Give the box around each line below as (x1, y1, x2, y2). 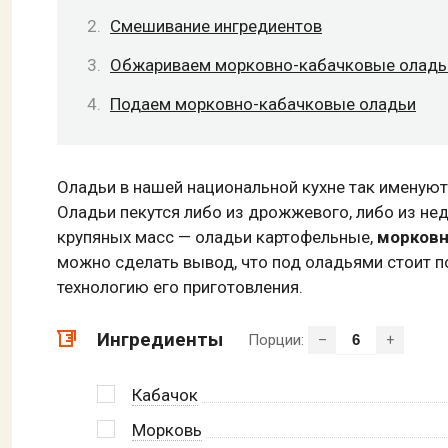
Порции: (248, 330, 308, 349)
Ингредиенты (97, 328, 223, 351)
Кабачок (132, 384, 198, 405)
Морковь (132, 419, 202, 440)
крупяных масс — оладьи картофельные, (57, 227, 377, 248)
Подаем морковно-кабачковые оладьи (110, 93, 416, 114)
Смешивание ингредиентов (110, 16, 322, 37)
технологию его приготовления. (57, 277, 303, 298)
